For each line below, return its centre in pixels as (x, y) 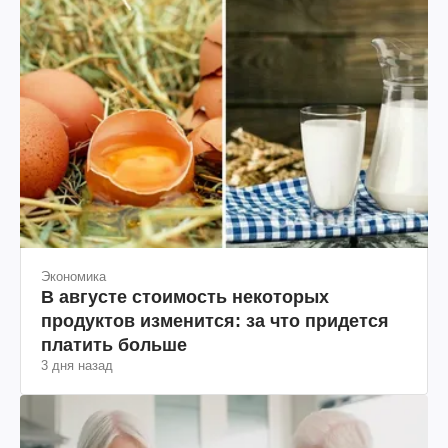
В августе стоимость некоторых (185, 297)
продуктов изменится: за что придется (215, 321)
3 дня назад (77, 366)
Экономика (73, 277)
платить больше (114, 345)
